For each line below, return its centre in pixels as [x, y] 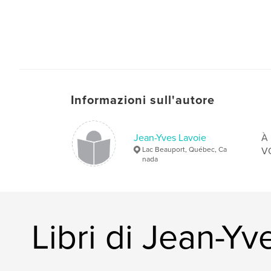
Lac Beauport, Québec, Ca [184, 149]
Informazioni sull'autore [143, 100]
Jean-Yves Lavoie [170, 138]
